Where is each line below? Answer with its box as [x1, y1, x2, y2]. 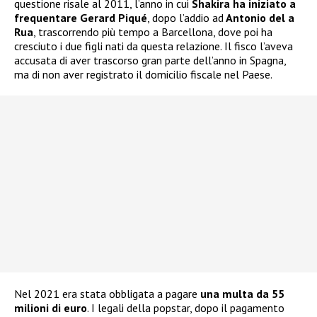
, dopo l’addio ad [147, 11, 224, 25]
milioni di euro [14, 301, 87, 316]
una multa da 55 [200, 287, 284, 301]
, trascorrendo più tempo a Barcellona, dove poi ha [33, 25, 272, 40]
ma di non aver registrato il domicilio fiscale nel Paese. [14, 67, 272, 82]
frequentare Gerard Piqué [14, 11, 147, 25]
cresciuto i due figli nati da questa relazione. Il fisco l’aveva [14, 39, 293, 54]
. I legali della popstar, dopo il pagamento [87, 301, 284, 316]
